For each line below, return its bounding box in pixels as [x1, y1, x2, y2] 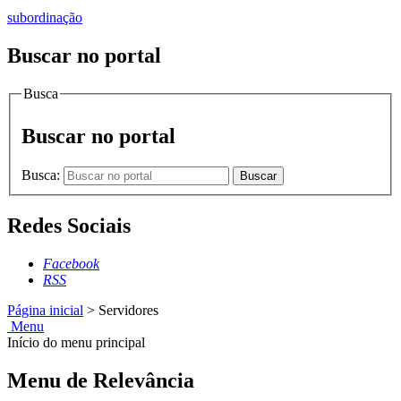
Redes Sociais [7, 213, 131, 237]
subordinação [7, 9, 82, 25]
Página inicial [7, 302, 83, 318]
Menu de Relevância [7, 368, 194, 392]
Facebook [43, 255, 99, 271]
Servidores [98, 302, 158, 318]
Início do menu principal [7, 334, 145, 350]
